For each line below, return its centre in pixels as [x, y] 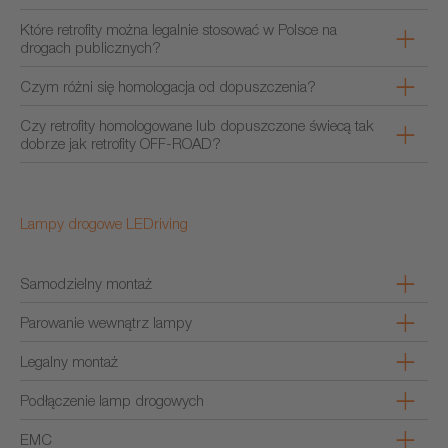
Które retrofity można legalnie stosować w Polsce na [178, 29]
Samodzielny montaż [86, 283]
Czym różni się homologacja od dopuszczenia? [168, 86]
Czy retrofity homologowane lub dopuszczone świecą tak [197, 125]
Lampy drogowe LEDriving [104, 223]
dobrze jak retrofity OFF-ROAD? [120, 143]
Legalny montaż [69, 361]
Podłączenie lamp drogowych [112, 400]
